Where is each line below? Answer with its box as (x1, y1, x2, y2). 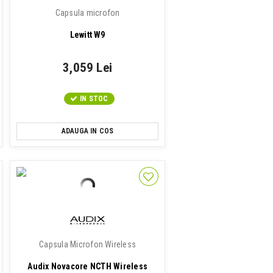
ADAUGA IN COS (61, 127, 114, 135)
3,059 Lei (63, 60, 113, 75)
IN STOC (79, 94, 108, 103)
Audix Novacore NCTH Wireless (27, 261, 147, 271)
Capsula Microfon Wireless (39, 239, 136, 249)
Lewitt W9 (69, 30, 105, 40)
